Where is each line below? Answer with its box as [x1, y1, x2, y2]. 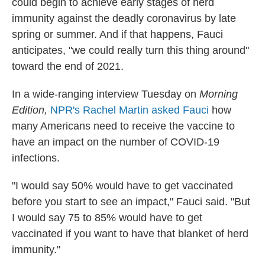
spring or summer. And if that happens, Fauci [12, 28, 223, 40]
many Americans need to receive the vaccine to [12, 120, 235, 132]
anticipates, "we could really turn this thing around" [12, 44, 249, 56]
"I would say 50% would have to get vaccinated [12, 180, 233, 192]
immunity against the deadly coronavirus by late [12, 12, 236, 24]
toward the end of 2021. [12, 60, 124, 72]
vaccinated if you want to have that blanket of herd [12, 228, 248, 240]
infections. [12, 152, 60, 164]
